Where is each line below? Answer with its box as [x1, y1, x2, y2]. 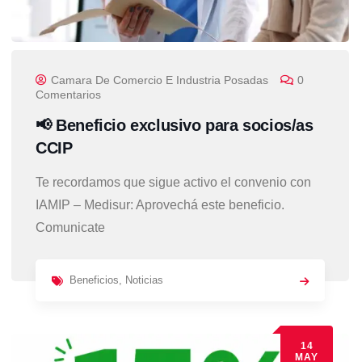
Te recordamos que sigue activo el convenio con [36, 175, 311, 190]
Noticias [125, 274, 163, 287]
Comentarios [36, 88, 101, 102]
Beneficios [69, 274, 119, 287]
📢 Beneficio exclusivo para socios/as [36, 116, 314, 135]
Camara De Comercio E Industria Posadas [51, 74, 268, 87]
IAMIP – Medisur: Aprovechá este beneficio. [36, 198, 284, 213]
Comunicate [36, 221, 105, 235]
